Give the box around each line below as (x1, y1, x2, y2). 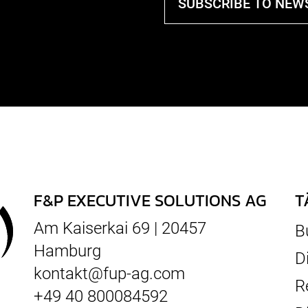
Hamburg (34, 241, 101, 261)
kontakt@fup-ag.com (34, 264, 185, 283)
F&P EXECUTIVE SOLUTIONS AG (34, 188, 266, 212)
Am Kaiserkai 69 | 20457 (34, 219, 206, 238)
